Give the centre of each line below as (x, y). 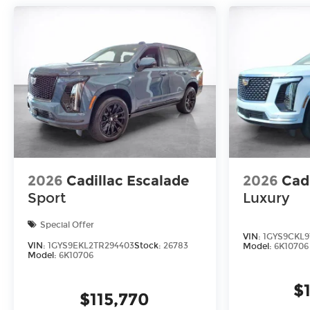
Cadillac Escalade (128, 181)
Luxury (266, 198)
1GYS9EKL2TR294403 (91, 246)
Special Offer (67, 225)
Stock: (149, 246)
